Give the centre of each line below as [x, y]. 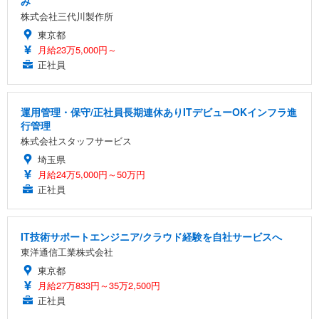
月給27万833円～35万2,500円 [99, 285]
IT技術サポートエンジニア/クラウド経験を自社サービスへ [151, 236]
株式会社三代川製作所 [67, 16]
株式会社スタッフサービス [76, 140]
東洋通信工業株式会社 [67, 251]
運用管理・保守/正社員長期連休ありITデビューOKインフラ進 [159, 111]
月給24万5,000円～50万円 [91, 174]
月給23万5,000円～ [77, 49]
